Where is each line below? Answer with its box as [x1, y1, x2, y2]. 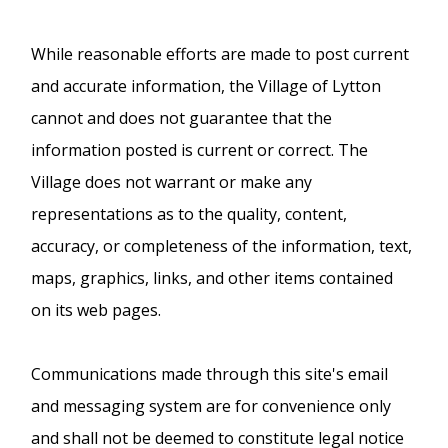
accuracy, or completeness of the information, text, [31, 234, 413, 257]
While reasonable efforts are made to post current [31, 42, 410, 65]
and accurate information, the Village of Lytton [31, 74, 382, 97]
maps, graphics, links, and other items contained [31, 266, 394, 289]
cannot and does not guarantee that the [31, 106, 333, 129]
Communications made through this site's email [31, 362, 389, 385]
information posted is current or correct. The [31, 138, 369, 161]
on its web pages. [31, 298, 166, 321]
